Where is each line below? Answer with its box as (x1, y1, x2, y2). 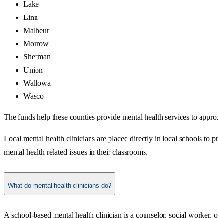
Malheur (23, 26, 49, 35)
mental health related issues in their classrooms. (4, 148, 148, 157)
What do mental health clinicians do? (8, 182, 111, 190)
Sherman (23, 53, 51, 61)
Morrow (23, 39, 49, 48)
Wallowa (23, 79, 51, 88)
